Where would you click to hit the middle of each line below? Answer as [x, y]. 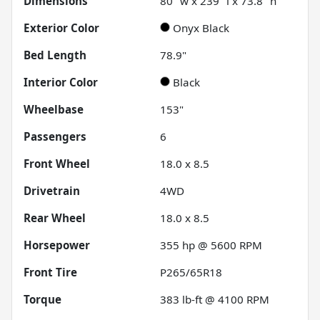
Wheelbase [54, 109]
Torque [42, 299]
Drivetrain [52, 190]
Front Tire [50, 272]
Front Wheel [57, 163]
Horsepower [57, 245]
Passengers [55, 136]
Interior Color [61, 82]
